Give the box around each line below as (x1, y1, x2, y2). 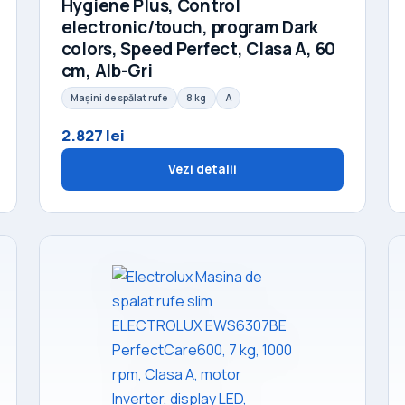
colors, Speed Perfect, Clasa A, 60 (61, 36, 336, 61)
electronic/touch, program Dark (61, 14, 319, 39)
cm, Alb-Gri (61, 58, 153, 82)
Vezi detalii (167, 160, 238, 177)
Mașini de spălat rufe (71, 90, 168, 104)
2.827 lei (61, 124, 125, 146)
